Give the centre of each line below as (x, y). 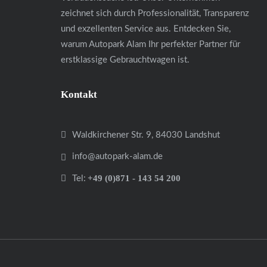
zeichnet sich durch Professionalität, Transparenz (155, 14)
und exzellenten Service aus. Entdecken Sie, (146, 29)
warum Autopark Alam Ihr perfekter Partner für (150, 45)
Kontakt (79, 95)
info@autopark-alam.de (117, 157)
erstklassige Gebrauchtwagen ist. (125, 60)
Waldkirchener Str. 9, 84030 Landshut (146, 135)
